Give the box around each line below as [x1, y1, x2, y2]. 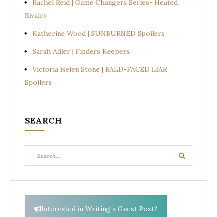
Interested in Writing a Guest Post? [41, 204, 157, 213]
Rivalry [25, 11, 46, 20]
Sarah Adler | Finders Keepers [32, 46, 130, 56]
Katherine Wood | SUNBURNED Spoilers [32, 29, 165, 38]
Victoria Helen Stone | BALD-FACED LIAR [32, 64, 167, 74]
